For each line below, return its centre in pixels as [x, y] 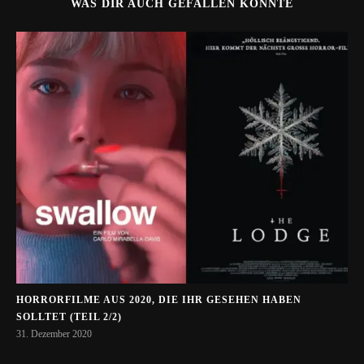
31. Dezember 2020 [54, 334]
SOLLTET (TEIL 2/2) [69, 317]
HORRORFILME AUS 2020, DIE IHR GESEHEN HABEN [159, 300]
